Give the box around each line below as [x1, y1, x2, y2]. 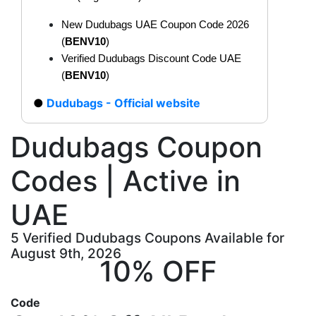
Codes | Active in [11, 163, 241, 198]
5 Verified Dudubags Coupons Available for [11, 229, 284, 246]
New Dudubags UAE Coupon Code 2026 [61, 18, 249, 30]
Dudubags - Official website [47, 95, 200, 110]
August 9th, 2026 [11, 245, 121, 262]
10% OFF [99, 253, 217, 288]
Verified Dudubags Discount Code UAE [61, 52, 241, 64]
